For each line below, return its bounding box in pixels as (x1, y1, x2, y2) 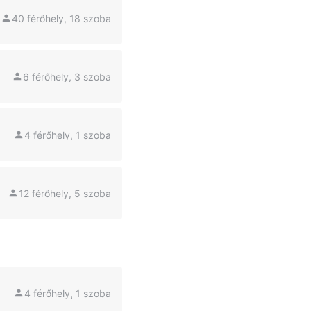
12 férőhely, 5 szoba (19, 187, 111, 199)
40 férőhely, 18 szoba (12, 12, 111, 24)
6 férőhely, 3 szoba (23, 70, 111, 83)
